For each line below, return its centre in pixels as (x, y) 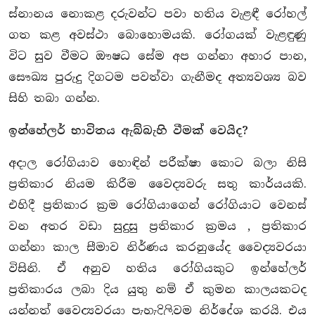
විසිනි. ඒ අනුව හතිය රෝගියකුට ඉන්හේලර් (157, 268)
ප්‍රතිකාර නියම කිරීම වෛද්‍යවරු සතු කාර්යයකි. (157, 184)
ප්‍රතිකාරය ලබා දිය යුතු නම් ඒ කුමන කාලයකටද (157, 289)
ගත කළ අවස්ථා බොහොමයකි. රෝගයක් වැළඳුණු (157, 34)
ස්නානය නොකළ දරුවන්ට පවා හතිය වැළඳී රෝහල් (157, 13)
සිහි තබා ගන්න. (54, 98)
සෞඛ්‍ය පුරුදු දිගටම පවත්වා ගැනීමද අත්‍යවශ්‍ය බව (157, 77)
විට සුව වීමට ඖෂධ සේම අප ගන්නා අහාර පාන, (157, 56)
